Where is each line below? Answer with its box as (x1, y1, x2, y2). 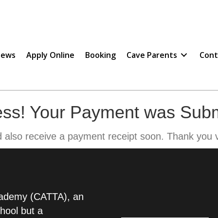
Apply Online (26, 49, 74, 60)
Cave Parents (126, 49, 177, 60)
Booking (85, 49, 116, 60)
